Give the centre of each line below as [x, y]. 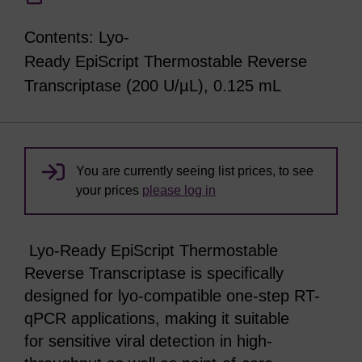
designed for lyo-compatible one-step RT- [172, 296]
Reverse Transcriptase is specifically [154, 273]
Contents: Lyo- [77, 37]
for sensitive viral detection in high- [148, 341]
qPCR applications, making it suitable [157, 318]
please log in [179, 190]
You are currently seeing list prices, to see [195, 171]
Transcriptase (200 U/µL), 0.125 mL [155, 86]
